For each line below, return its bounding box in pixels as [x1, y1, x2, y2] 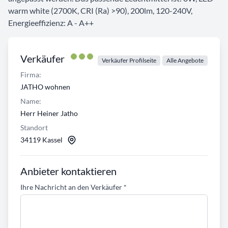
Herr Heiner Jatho [20, 109, 78, 118]
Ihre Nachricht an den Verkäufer [20, 183, 124, 192]
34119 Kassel [20, 135, 63, 145]
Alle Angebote [166, 56, 204, 65]
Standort [20, 123, 48, 132]
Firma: [20, 70, 41, 79]
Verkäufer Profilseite [102, 56, 156, 65]
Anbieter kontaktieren [20, 165, 117, 178]
